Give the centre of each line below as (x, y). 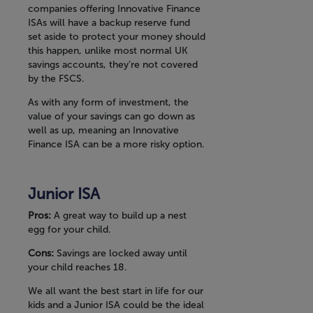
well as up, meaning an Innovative (103, 131)
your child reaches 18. (78, 268)
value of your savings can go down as (111, 117)
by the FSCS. (56, 79)
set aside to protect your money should (117, 37)
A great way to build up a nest (120, 216)
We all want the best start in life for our (116, 291)
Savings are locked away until (122, 254)
